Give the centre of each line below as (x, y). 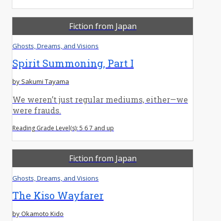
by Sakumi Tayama (41, 81)
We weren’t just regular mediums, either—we (100, 99)
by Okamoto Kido (38, 213)
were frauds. (37, 110)
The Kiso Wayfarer (58, 195)
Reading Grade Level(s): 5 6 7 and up (63, 128)
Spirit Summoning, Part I (73, 63)
